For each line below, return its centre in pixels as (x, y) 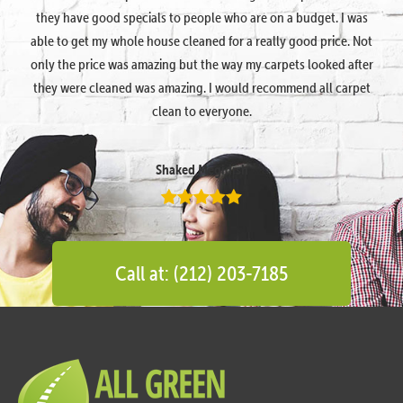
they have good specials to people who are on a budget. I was (201, 17)
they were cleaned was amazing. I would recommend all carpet (201, 87)
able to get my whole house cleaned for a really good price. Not (201, 40)
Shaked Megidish (201, 169)
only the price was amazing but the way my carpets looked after (201, 63)
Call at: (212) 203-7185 (201, 273)
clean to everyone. (201, 110)
